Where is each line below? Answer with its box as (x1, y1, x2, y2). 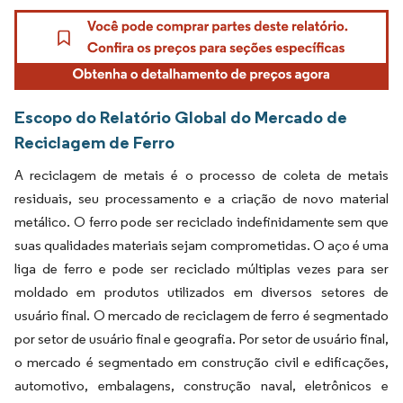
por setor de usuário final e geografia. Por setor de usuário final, (14, 330, 389, 348)
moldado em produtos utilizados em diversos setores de (14, 283, 389, 301)
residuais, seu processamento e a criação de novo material (14, 190, 389, 208)
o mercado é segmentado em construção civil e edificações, (14, 354, 389, 372)
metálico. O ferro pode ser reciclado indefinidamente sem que (14, 213, 389, 231)
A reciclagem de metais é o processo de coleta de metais (14, 166, 389, 184)
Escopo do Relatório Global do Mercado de (14, 106, 347, 129)
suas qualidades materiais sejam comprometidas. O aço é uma (14, 237, 389, 255)
